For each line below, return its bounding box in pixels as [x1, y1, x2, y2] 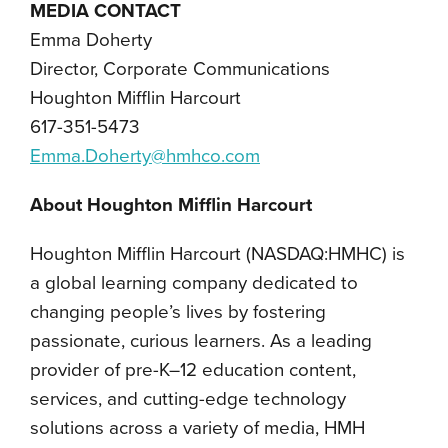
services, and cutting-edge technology [30, 388, 346, 410]
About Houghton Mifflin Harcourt [30, 194, 312, 216]
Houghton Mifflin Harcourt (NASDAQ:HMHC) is [30, 243, 405, 265]
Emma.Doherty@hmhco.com [30, 145, 260, 167]
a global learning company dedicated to [30, 272, 358, 294]
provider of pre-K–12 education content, [30, 359, 356, 381]
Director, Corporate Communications [30, 58, 330, 80]
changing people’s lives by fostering [30, 301, 326, 323]
